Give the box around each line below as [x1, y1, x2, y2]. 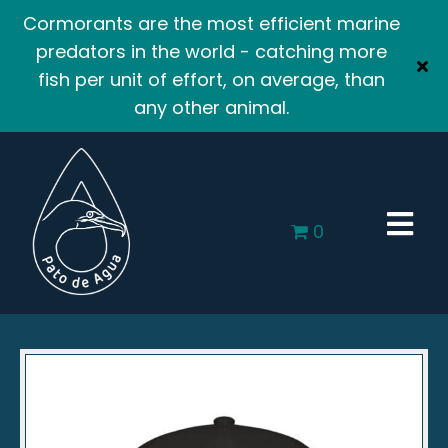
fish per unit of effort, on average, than [37, 67, 385, 92]
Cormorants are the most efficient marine [22, 11, 400, 36]
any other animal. [133, 95, 289, 120]
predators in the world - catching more [35, 39, 387, 64]
